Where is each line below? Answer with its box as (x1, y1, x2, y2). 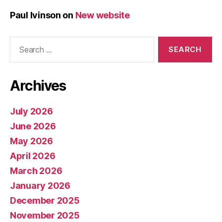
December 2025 (10, 195, 80, 206)
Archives (10, 77, 66, 94)
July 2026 (10, 106, 53, 116)
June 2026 (10, 121, 56, 131)
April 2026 (10, 151, 55, 161)
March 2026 (10, 166, 62, 176)
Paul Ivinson (10, 10, 61, 20)
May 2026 (10, 136, 53, 146)
